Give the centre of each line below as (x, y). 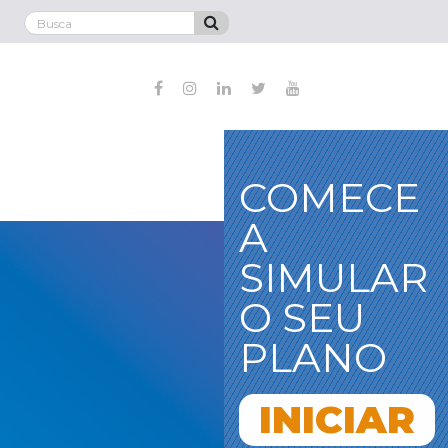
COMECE (329, 198)
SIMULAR (333, 278)
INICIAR (337, 420)
